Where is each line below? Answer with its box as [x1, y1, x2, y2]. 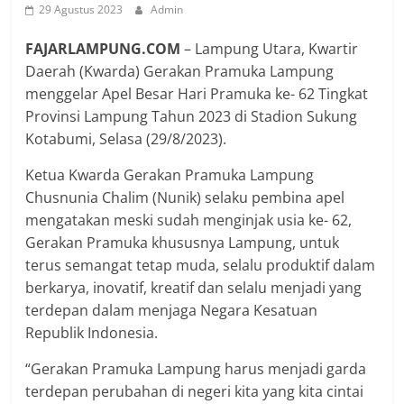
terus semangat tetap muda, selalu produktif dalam [25, 254, 376, 275]
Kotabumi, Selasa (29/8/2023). [25, 128, 227, 149]
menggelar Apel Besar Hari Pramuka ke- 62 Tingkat [25, 83, 369, 104]
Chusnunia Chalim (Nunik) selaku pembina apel [25, 187, 345, 207]
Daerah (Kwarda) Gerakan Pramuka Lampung [25, 60, 335, 81]
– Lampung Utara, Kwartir [184, 38, 359, 59]
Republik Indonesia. [25, 322, 159, 343]
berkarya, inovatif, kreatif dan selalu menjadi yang [25, 277, 363, 298]
